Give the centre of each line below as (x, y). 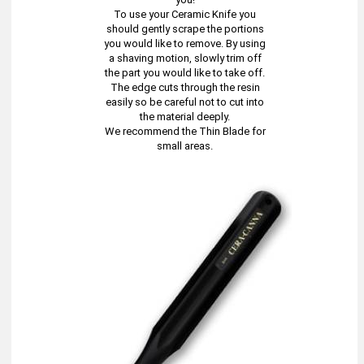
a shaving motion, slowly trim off (185, 58)
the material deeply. (185, 117)
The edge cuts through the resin (185, 87)
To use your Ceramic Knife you (185, 14)
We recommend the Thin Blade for (185, 131)
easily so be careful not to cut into (185, 102)
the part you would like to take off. (185, 73)
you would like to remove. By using (185, 43)
